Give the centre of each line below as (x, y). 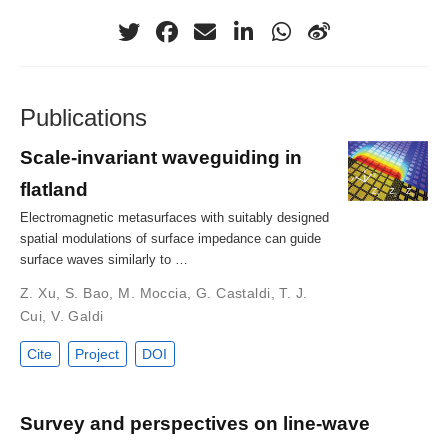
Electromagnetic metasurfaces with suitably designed (174, 217)
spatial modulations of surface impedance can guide (170, 238)
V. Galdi (77, 315)
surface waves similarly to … (104, 259)
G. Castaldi (233, 292)
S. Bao (87, 292)
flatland (54, 188)
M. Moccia (153, 292)
